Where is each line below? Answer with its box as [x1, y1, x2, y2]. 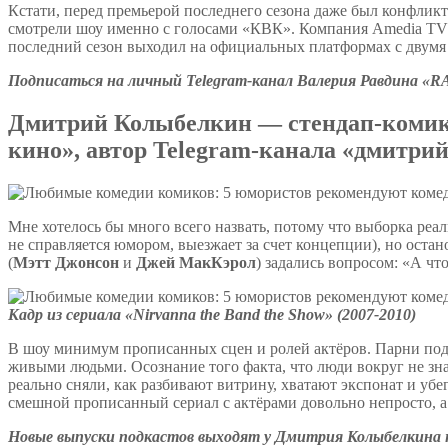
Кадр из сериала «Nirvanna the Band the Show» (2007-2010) [8, 305, 416, 323]
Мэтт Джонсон [13, 253, 123, 271]
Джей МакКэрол [136, 253, 256, 271]
